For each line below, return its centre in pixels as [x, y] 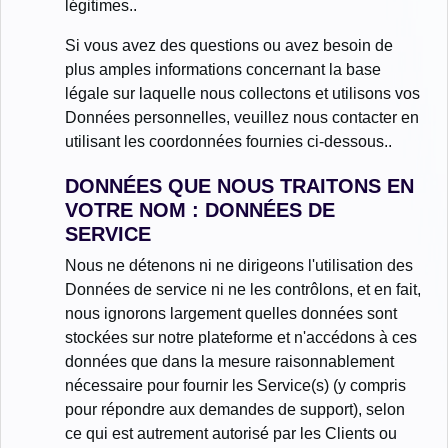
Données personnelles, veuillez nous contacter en [242, 117]
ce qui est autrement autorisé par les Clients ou [231, 433]
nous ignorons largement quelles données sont [231, 313]
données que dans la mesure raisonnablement [229, 361]
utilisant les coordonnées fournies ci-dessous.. [228, 141]
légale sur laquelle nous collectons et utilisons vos [242, 93]
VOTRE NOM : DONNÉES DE [200, 209]
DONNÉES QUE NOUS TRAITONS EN [239, 185]
